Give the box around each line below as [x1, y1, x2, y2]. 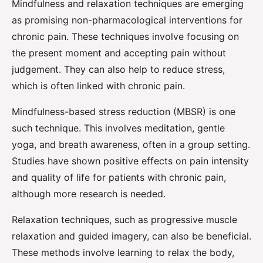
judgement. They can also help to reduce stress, [12, 63, 225, 76]
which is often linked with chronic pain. [12, 80, 185, 92]
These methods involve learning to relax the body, [12, 247, 234, 259]
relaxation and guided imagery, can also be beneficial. [12, 230, 251, 242]
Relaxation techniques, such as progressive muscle [12, 214, 237, 226]
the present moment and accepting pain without [12, 47, 226, 59]
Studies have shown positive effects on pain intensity [12, 155, 249, 167]
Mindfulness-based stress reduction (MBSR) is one [12, 106, 235, 118]
